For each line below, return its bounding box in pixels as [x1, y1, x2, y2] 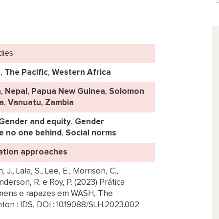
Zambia [45, 99, 74, 107]
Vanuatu [8, 99, 41, 107]
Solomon [109, 88, 144, 96]
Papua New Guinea [31, 88, 105, 96]
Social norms [66, 129, 116, 137]
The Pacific [4, 68, 48, 77]
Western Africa [52, 68, 111, 77]
